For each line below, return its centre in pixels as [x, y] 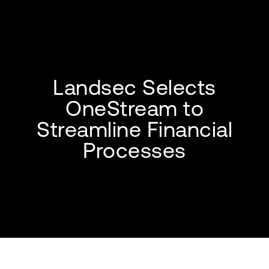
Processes [134, 150]
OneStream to [134, 108]
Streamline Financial [134, 129]
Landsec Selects [134, 87]
